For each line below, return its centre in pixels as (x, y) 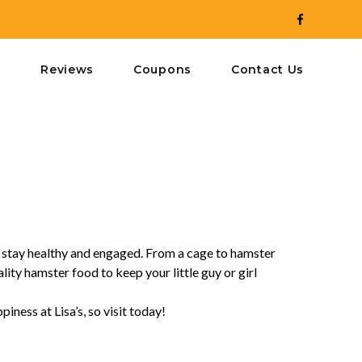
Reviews (67, 69)
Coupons (162, 69)
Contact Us (267, 69)
